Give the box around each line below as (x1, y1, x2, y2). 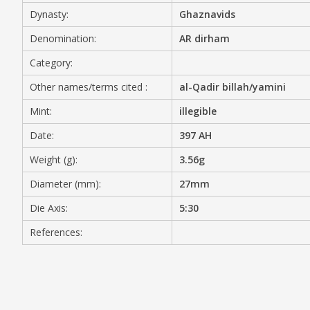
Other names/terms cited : (30, 80, 147, 93)
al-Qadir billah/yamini (179, 80, 286, 93)
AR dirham (179, 32, 230, 45)
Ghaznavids (179, 8, 236, 21)
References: (30, 226, 82, 239)
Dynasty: (30, 8, 69, 21)
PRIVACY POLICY (97, 102, 192, 117)
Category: (30, 56, 73, 69)
